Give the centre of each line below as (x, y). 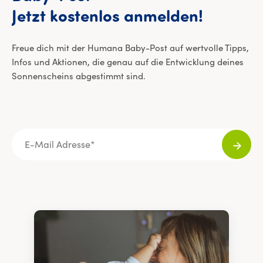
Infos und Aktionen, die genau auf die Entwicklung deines (128, 62)
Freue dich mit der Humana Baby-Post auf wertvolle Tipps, (130, 48)
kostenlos (85, 18)
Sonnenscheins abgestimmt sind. (79, 76)
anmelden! (163, 18)
